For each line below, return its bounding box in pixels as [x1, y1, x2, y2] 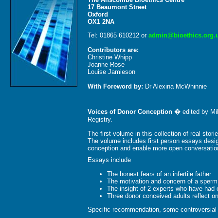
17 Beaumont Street [88, 3, 146, 11]
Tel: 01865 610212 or [88, 31, 148, 39]
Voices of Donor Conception [88, 108, 174, 116]
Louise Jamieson [88, 68, 135, 75]
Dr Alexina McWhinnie [143, 82, 207, 90]
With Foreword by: [88, 82, 143, 90]
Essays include [88, 156, 131, 164]
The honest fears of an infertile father [107, 170, 211, 178]
